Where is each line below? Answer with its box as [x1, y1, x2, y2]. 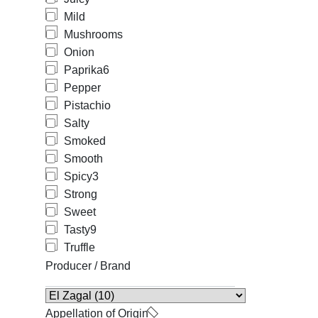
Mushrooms [64, 28, 123, 40]
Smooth [64, 153, 103, 165]
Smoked [64, 135, 106, 147]
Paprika [64, 64, 103, 76]
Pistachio [64, 99, 111, 111]
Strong [64, 188, 97, 200]
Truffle [64, 241, 95, 253]
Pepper [64, 82, 101, 94]
